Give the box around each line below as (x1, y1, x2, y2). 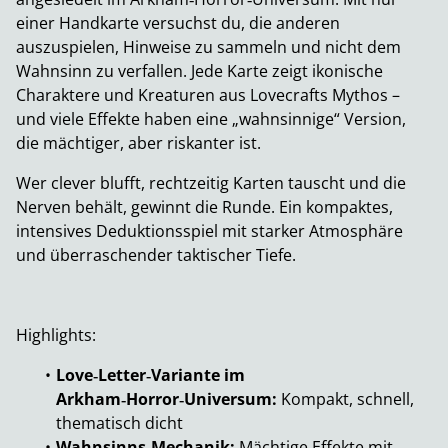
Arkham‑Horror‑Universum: (56, 388, 277, 411)
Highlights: (16, 324, 96, 347)
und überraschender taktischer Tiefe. (16, 244, 296, 267)
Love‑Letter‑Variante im (56, 364, 245, 387)
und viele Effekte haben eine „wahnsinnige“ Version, (16, 108, 406, 131)
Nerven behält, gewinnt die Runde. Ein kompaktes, (16, 196, 393, 219)
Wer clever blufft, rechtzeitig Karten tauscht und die (16, 172, 406, 195)
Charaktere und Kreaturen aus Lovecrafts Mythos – (16, 84, 400, 107)
